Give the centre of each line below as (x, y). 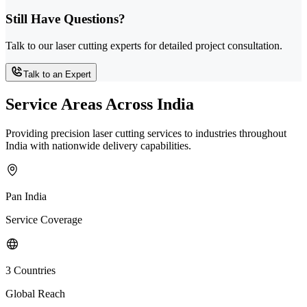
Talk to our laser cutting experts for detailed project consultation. (144, 45)
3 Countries (30, 270)
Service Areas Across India (100, 104)
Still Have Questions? (65, 19)
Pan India (26, 196)
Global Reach (35, 293)
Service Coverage (44, 219)
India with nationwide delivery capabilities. (98, 145)
